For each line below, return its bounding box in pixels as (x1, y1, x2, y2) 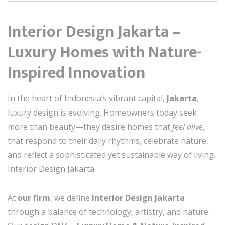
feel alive (172, 121, 203, 133)
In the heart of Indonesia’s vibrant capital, (8, 93, 167, 104)
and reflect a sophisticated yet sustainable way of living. (8, 149, 215, 161)
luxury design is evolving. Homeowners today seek (8, 107, 197, 119)
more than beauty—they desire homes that (8, 121, 172, 133)
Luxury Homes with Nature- (8, 39, 201, 66)
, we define (50, 192, 92, 204)
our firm (18, 192, 50, 204)
